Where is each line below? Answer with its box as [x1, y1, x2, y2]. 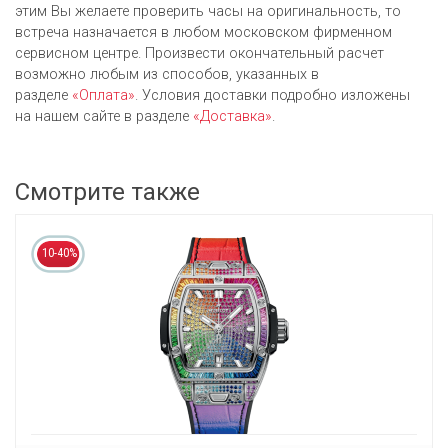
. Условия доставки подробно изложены [135, 86, 410, 104]
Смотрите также [15, 177, 200, 206]
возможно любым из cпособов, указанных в [15, 65, 319, 83]
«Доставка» [193, 107, 272, 125]
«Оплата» [72, 86, 135, 104]
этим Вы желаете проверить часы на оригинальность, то [15, 2, 401, 20]
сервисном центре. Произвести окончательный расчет [15, 44, 384, 62]
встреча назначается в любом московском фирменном [15, 23, 392, 41]
